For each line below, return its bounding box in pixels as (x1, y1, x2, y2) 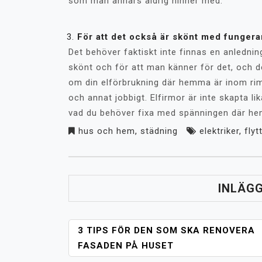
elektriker (199, 126, 239, 136)
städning (140, 126, 178, 136)
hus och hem (78, 126, 135, 136)
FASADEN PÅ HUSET (78, 240, 174, 251)
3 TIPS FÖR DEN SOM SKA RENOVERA (78, 225, 255, 236)
